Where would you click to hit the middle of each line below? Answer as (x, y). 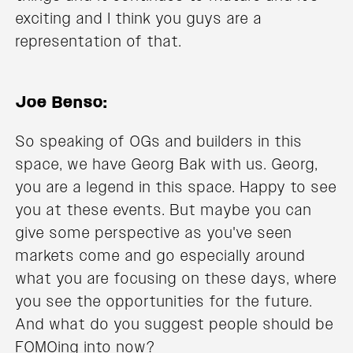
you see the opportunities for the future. (164, 301)
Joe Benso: (62, 103)
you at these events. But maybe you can (164, 210)
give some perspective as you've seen (154, 233)
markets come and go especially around (161, 256)
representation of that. (99, 41)
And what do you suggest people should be (175, 324)
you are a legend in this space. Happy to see (176, 187)
